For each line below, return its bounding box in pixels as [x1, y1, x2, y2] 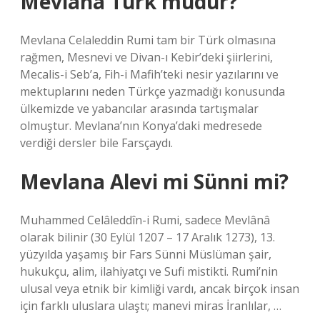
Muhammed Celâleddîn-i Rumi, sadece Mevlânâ [20, 212, 270, 228]
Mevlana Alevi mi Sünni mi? [20, 168, 289, 195]
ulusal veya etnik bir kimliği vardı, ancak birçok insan [20, 281, 299, 296]
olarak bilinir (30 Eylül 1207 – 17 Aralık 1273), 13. [20, 229, 275, 245]
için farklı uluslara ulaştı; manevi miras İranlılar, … [20, 298, 281, 314]
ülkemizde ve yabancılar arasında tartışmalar [20, 101, 259, 116]
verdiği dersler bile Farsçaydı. [20, 135, 173, 151]
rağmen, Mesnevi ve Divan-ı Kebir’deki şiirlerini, [20, 49, 273, 65]
